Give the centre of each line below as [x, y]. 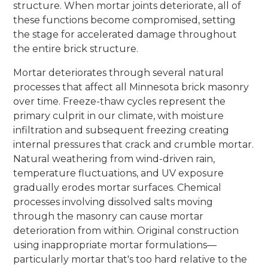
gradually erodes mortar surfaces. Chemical [118, 187]
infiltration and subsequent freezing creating [121, 130]
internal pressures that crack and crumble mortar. [134, 144]
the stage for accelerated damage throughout [125, 34]
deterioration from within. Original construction [126, 230]
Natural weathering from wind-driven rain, [114, 159]
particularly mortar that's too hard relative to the [130, 259]
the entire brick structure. [76, 48]
